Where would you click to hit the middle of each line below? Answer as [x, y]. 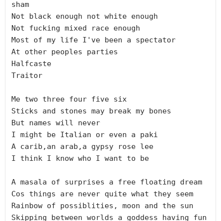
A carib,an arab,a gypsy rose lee [82, 146]
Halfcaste [31, 63]
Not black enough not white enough [85, 16]
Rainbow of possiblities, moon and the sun [102, 205]
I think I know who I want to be [80, 158]
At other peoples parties [65, 52]
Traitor [27, 75]
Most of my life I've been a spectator [93, 40]
